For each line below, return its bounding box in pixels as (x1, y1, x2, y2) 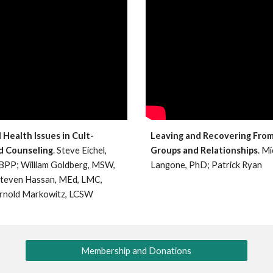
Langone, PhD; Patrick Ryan (150, 160, 262, 171)
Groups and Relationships (150, 145, 258, 156)
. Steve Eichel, (52, 145, 107, 156)
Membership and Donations (81, 245, 192, 256)
